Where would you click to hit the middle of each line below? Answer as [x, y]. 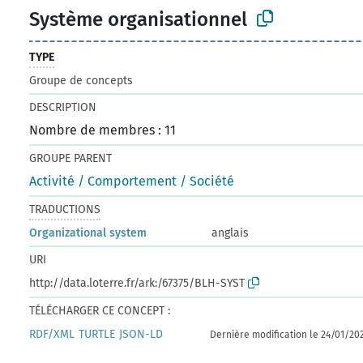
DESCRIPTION [63, 107]
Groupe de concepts [81, 80]
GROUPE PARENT [71, 158]
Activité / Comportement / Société [132, 181]
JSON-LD [141, 334]
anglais [231, 233]
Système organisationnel [139, 19]
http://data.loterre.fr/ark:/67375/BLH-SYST [137, 283]
